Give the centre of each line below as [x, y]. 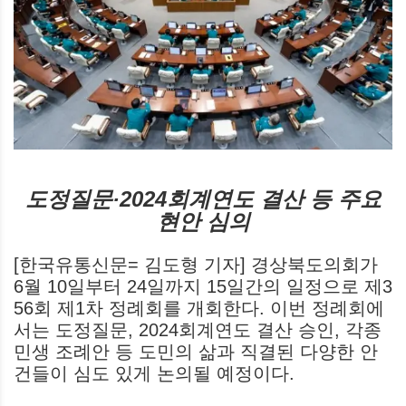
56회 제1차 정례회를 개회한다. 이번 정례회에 [199, 308]
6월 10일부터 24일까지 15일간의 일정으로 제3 [203, 286]
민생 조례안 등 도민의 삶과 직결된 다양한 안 [196, 351]
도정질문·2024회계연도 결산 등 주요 [203, 198]
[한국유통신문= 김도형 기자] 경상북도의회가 [196, 264]
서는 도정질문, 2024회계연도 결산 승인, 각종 [198, 329]
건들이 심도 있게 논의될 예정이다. [154, 373]
